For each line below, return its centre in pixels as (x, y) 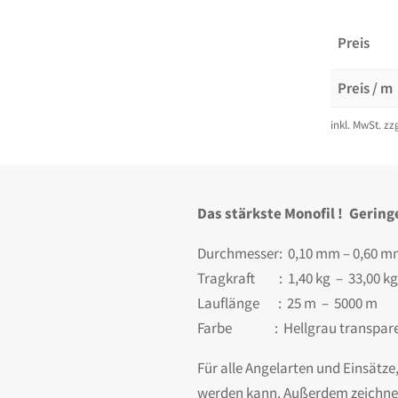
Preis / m (365, 88)
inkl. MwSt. (356, 125)
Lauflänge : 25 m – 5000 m (287, 303)
